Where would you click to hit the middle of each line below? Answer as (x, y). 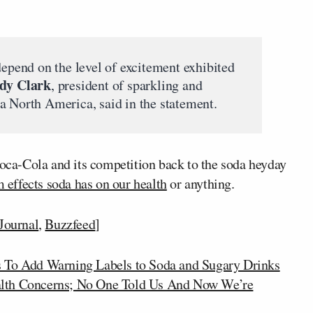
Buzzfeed (70, 224)
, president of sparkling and (127, 85)
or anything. (201, 183)
